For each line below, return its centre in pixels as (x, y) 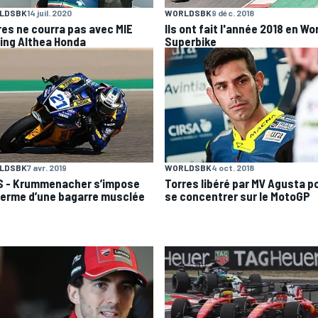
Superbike (191, 41)
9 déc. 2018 (233, 12)
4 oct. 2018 (233, 168)
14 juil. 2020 (49, 12)
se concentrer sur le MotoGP (237, 196)
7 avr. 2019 (47, 168)
